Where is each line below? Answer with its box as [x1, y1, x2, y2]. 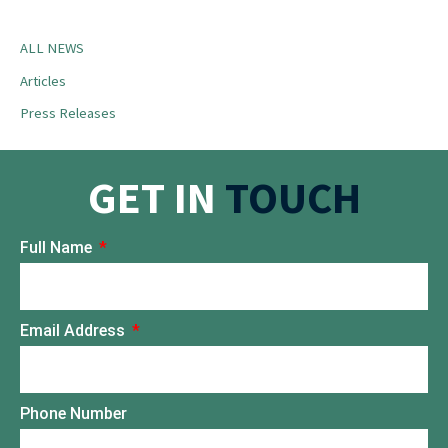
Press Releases [20, 104, 116, 123]
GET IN [87, 170, 225, 226]
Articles [20, 71, 66, 90]
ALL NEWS [20, 38, 84, 57]
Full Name [20, 237, 96, 257]
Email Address [20, 320, 129, 340]
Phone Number [20, 403, 127, 423]
